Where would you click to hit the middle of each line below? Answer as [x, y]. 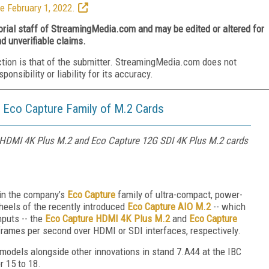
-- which [228, 206]
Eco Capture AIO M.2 [169, 206]
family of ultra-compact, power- [179, 194]
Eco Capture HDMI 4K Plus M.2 [107, 218]
